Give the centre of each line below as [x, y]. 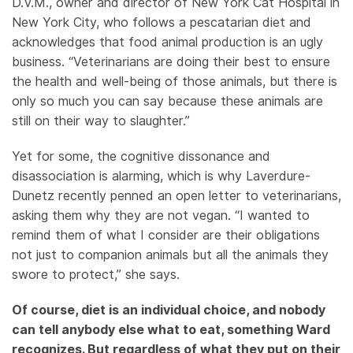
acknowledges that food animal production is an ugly [167, 42]
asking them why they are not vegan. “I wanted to [161, 215]
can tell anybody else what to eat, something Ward [171, 329]
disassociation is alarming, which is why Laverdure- [161, 176]
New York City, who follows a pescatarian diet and [162, 22]
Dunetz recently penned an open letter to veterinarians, [176, 195]
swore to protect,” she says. [96, 274]
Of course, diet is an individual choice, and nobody [169, 310]
